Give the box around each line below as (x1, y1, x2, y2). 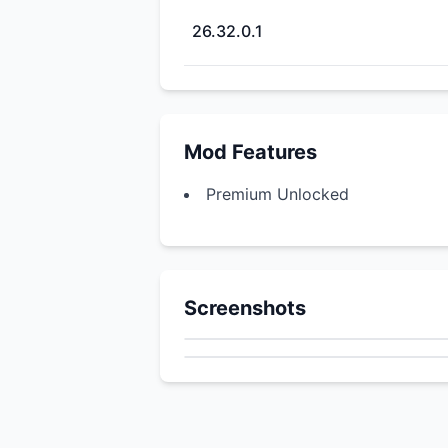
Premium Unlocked (206, 184, 349, 204)
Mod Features (184, 140, 317, 164)
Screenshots (184, 296, 306, 320)
